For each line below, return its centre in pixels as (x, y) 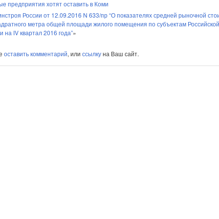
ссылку (92, 54)
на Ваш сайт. (120, 54)
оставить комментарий (36, 54)
